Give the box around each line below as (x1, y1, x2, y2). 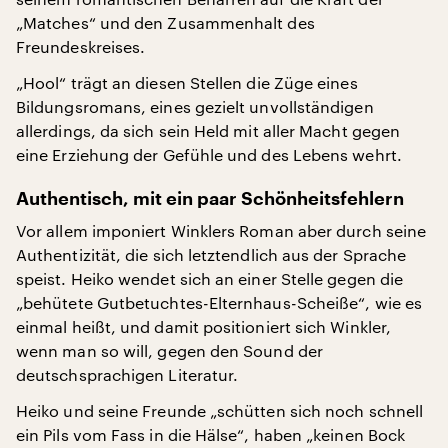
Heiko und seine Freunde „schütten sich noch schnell (16, 401, 424, 420)
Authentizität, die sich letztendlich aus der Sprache (16, 245, 407, 264)
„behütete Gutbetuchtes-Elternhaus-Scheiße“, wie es (16, 293, 422, 312)
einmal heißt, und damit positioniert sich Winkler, (16, 317, 391, 336)
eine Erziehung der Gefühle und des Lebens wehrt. (16, 145, 402, 164)
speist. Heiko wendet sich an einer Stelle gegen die (16, 269, 404, 288)
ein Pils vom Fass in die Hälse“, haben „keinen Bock (16, 425, 406, 444)
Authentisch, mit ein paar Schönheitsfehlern (16, 190, 404, 208)
